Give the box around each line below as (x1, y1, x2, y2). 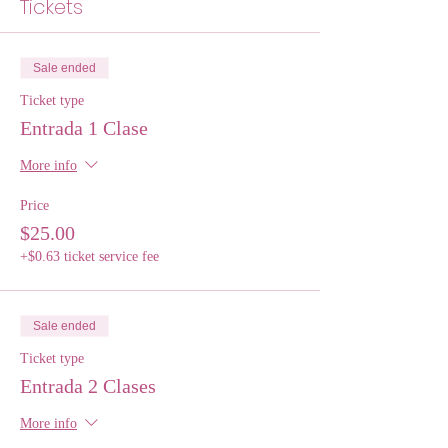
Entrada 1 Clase (20, 117, 148, 139)
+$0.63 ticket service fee (20, 249, 159, 264)
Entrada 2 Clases (20, 375, 156, 397)
